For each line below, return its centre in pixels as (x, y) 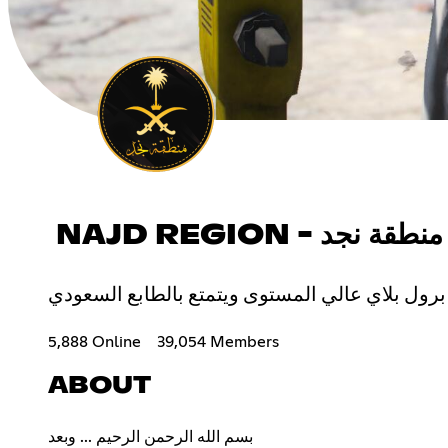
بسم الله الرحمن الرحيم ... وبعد (150, 436)
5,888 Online (94, 341)
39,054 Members (218, 341)
